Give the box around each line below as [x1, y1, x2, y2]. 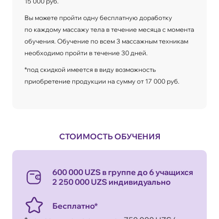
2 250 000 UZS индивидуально [52, 176, 171, 187]
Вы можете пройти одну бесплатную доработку [24, 13, 172, 22]
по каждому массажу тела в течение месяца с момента [24, 25, 194, 33]
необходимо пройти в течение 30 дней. [24, 48, 148, 57]
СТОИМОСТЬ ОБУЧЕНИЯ [59, 131, 160, 141]
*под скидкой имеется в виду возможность [24, 65, 156, 73]
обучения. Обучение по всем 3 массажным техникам [24, 37, 188, 45]
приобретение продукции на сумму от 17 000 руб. [24, 77, 179, 85]
